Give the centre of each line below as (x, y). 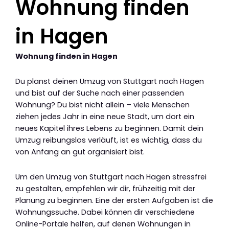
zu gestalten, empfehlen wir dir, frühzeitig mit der (105, 188)
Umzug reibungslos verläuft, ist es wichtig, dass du (109, 140)
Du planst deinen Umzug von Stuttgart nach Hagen (110, 82)
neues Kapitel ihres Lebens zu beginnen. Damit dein (109, 129)
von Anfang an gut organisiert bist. (80, 152)
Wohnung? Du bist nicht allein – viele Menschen (102, 105)
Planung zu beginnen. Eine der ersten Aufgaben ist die (114, 200)
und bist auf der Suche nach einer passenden (100, 93)
